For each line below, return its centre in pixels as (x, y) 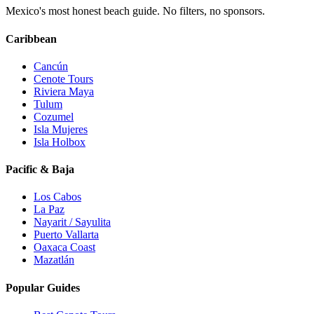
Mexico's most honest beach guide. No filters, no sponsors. (135, 11)
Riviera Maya (64, 91)
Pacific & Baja (40, 170)
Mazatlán (54, 260)
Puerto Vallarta (66, 235)
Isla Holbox (60, 142)
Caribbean (31, 39)
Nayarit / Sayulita (72, 222)
